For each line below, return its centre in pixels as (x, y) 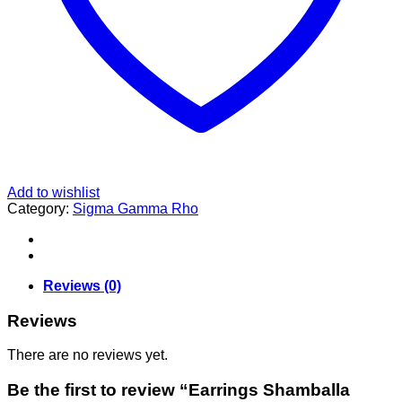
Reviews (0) (82, 285)
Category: (40, 208)
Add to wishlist (53, 192)
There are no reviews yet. (87, 355)
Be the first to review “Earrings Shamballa (179, 390)
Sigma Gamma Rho (135, 208)
